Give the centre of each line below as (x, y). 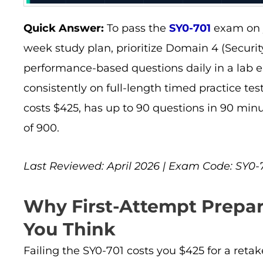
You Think (70, 229)
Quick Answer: (64, 28)
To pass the (136, 28)
